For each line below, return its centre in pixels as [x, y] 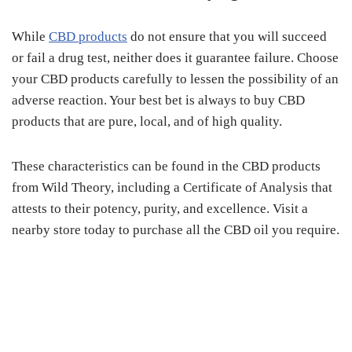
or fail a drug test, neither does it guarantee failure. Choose [175, 58]
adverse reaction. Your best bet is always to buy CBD [158, 100]
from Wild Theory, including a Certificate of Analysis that [172, 187]
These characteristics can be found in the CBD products [166, 166]
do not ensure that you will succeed [227, 37]
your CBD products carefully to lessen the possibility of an [175, 79]
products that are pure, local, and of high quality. [147, 121]
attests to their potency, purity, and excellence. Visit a [160, 209]
